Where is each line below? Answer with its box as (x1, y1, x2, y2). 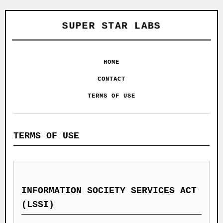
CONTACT (98, 76, 125, 83)
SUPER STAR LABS (62, 20, 161, 32)
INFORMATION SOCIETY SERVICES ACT (21, 186, 197, 196)
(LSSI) (21, 200, 54, 210)
